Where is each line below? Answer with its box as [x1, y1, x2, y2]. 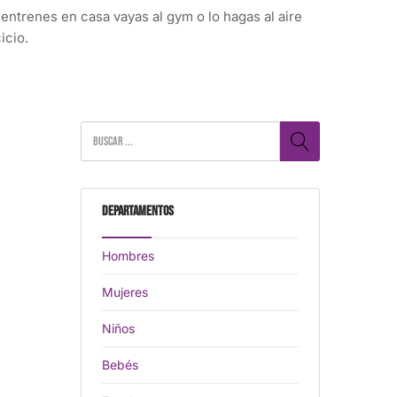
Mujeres [102, 284, 148, 300]
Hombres [102, 248, 154, 264]
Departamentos [102, 203, 174, 221]
